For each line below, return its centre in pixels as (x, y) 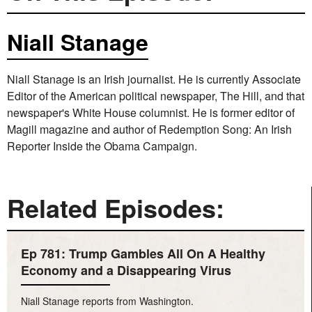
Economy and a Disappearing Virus (126, 270)
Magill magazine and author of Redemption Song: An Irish (149, 129)
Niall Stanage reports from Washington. (107, 301)
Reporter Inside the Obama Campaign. (102, 146)
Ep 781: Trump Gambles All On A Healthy (143, 253)
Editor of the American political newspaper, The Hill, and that (156, 95)
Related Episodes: (116, 207)
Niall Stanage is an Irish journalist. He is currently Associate (154, 79)
